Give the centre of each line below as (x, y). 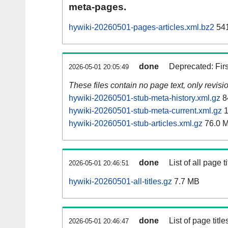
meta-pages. (97, 7)
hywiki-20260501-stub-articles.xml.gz (136, 124)
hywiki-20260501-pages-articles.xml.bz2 (141, 27)
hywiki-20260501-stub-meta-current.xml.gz (145, 111)
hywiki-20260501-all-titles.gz (120, 182)
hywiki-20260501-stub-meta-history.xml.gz (145, 98)
